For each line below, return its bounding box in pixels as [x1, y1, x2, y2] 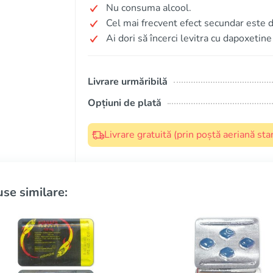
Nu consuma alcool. [106, 1, 191, 15]
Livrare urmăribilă [88, 75, 168, 88]
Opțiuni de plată [88, 96, 161, 110]
